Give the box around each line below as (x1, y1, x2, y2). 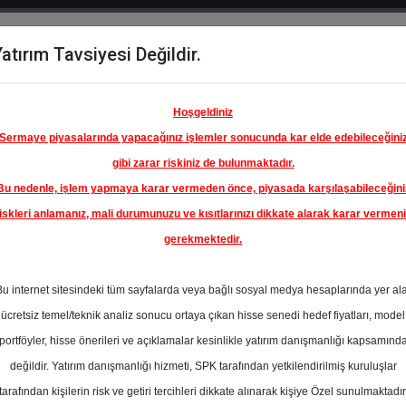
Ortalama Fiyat (302, 350, 391, 367)
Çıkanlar (126, 96, 181, 113)
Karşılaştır (37, 96, 103, 113)
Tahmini (302, 369, 352, 386)
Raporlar (227, 74, 285, 92)
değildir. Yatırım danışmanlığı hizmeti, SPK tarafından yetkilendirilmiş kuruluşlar (9, 360, 397, 372)
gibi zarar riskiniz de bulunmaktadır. (111, 157, 295, 169)
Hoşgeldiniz (173, 106, 233, 119)
